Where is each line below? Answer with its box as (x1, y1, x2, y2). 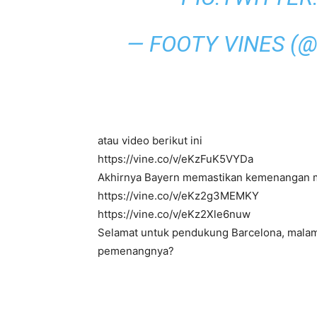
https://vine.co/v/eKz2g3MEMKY (98, 189, 259, 203)
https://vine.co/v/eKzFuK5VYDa (98, 152, 253, 166)
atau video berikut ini (98, 134, 202, 148)
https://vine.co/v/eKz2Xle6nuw (98, 207, 250, 221)
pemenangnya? (98, 244, 174, 258)
